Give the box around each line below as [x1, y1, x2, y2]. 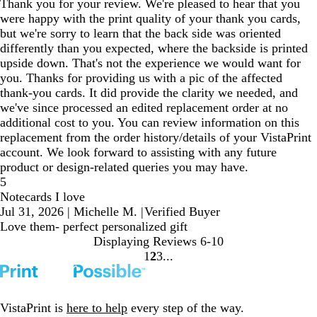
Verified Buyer [144, 204, 220, 219]
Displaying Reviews [93, 234, 197, 248]
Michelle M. [74, 204, 137, 219]
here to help [67, 301, 127, 316]
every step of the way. [127, 301, 244, 316]
